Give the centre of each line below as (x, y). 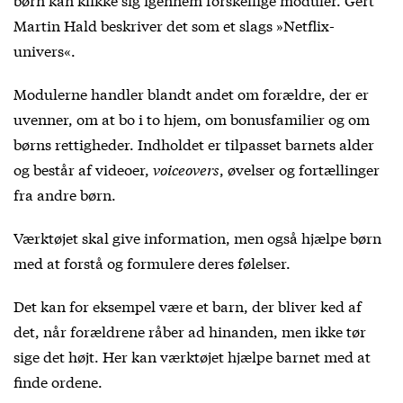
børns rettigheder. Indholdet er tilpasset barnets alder (194, 143)
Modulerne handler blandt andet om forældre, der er (191, 93)
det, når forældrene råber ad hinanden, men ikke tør (190, 330)
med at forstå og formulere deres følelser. (152, 262)
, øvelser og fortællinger (300, 168)
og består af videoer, (83, 168)
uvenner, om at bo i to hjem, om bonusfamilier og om (192, 118)
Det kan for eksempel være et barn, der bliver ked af (188, 305)
